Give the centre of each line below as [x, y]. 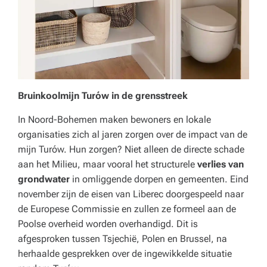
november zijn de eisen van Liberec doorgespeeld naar [131, 194]
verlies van [221, 164]
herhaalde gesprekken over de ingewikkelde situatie [125, 254]
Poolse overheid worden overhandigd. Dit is [108, 224]
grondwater [44, 179]
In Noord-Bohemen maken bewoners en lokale [114, 119]
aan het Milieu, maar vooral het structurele [108, 164]
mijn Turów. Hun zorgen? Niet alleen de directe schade [131, 149]
